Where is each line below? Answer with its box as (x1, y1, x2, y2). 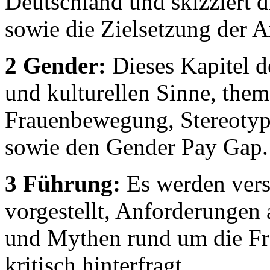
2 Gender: (5, 52, 106, 78)
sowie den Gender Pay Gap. (5, 133, 268, 160)
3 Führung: (5, 170, 121, 196)
